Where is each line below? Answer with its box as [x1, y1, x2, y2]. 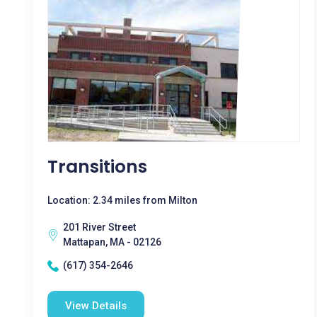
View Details [65, 299, 127, 312]
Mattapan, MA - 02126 [63, 236, 161, 248]
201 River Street [63, 221, 136, 233]
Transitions [47, 154, 147, 179]
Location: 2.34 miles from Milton [47, 195, 197, 206]
